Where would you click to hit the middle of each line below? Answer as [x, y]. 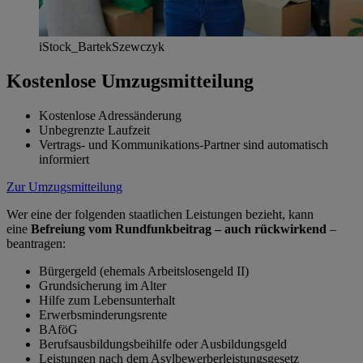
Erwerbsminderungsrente [103, 314]
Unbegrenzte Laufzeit [94, 130]
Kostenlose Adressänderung [110, 115]
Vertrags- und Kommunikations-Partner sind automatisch [184, 144]
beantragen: [36, 243]
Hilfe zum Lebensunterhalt [107, 300]
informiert [64, 159]
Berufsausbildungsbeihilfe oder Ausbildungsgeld [163, 344]
